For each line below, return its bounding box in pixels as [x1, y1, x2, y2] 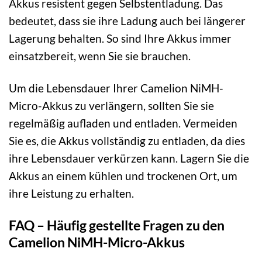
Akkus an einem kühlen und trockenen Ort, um [9, 169, 237, 183]
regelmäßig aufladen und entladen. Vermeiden [9, 116, 237, 130]
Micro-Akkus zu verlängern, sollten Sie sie [9, 99, 214, 113]
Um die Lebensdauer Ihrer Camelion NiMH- [9, 81, 223, 95]
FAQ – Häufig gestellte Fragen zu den [9, 217, 225, 234]
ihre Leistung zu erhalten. [9, 187, 134, 201]
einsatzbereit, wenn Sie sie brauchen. [9, 49, 191, 63]
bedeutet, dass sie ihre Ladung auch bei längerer [9, 14, 246, 28]
